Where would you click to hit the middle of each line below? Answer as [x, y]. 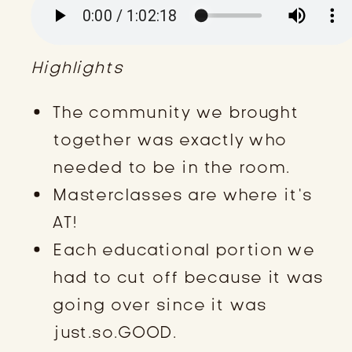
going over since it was [160, 304]
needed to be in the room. [172, 167]
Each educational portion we [184, 249]
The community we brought [176, 112]
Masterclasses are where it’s [183, 194]
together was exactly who [170, 139]
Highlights [77, 67]
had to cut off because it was [188, 277]
